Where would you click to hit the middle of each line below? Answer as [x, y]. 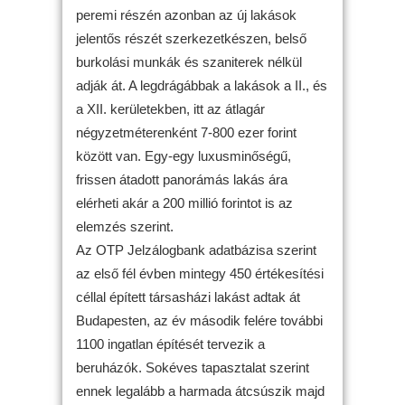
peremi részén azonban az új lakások [186, 14]
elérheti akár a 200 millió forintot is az [184, 202]
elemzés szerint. [125, 226]
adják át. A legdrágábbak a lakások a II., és [202, 85]
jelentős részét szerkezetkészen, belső [191, 38]
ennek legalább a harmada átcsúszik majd [200, 391]
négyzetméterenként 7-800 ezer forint [186, 132]
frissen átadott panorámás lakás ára [182, 179]
